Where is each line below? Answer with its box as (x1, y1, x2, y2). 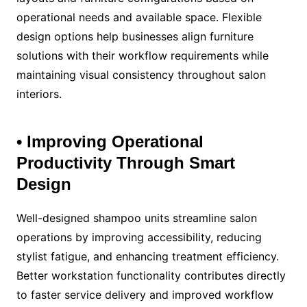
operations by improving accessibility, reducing (16, 230, 262, 244)
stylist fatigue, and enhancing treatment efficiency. (16, 249, 279, 263)
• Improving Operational (16, 132, 204, 151)
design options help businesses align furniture (16, 29, 254, 43)
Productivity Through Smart (16, 153, 235, 172)
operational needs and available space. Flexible (16, 10, 262, 24)
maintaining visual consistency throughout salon (16, 67, 266, 82)
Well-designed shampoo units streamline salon (16, 210, 257, 225)
